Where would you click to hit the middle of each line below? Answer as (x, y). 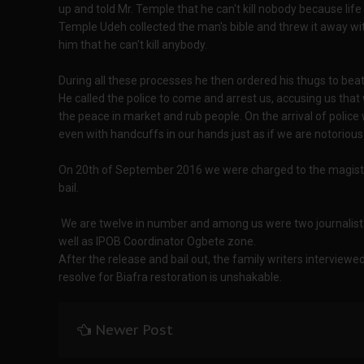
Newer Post (134, 330)
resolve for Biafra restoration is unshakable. (170, 277)
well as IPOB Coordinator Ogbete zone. (157, 241)
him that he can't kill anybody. (133, 45)
